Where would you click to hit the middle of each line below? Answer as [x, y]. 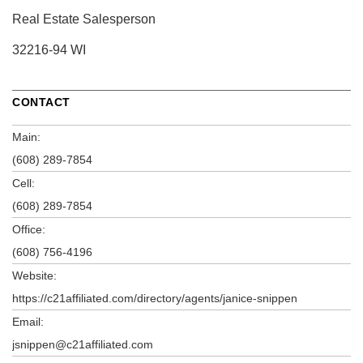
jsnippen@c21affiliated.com [83, 344]
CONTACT [41, 102]
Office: [29, 229]
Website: [34, 275]
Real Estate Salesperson [84, 19]
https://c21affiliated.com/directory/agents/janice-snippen [155, 298]
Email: [28, 321]
